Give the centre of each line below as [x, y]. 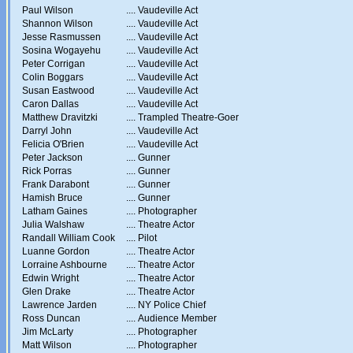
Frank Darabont [56, 184]
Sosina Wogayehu [61, 50]
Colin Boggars [53, 77]
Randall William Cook [69, 238]
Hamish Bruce [52, 198]
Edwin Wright [50, 278]
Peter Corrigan [54, 64]
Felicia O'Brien [53, 144]
